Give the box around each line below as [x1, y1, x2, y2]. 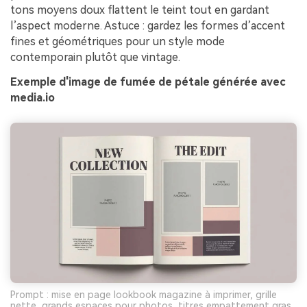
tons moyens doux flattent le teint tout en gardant [10, 3, 269, 16]
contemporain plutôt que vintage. [10, 50, 180, 64]
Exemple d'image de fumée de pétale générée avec [10, 75, 285, 88]
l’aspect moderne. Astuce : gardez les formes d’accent [10, 19, 285, 32]
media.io [10, 90, 55, 104]
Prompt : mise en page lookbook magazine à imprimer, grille [10, 289, 277, 301]
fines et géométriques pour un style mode [10, 34, 225, 48]
